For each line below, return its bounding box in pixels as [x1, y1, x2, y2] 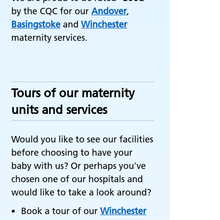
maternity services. [11, 32, 87, 43]
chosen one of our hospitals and [11, 173, 143, 185]
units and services [11, 103, 107, 117]
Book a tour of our [21, 205, 100, 217]
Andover [91, 5, 127, 17]
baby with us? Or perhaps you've [11, 160, 146, 171]
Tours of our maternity [11, 86, 135, 100]
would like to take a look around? [11, 187, 151, 198]
